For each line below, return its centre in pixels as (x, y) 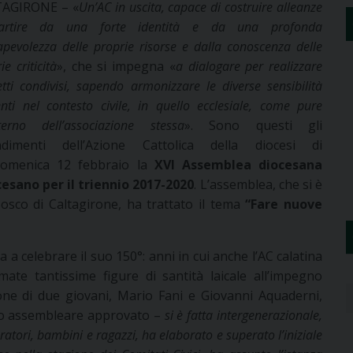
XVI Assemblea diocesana (238, 165)
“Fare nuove (284, 204)
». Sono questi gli (253, 126)
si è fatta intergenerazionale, (242, 316)
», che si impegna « (116, 67)
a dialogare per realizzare (249, 67)
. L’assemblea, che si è (258, 185)
